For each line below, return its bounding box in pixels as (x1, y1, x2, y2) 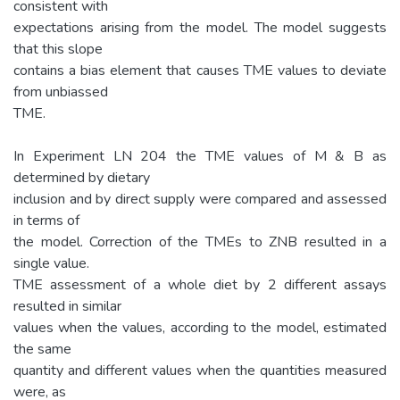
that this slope (13, 38, 103, 59)
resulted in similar (13, 296, 121, 316)
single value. (13, 253, 89, 273)
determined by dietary (13, 167, 150, 187)
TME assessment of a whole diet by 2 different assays (13, 274, 387, 295)
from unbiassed (13, 81, 108, 102)
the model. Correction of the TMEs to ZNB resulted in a (13, 231, 387, 252)
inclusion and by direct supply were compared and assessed (13, 188, 387, 209)
